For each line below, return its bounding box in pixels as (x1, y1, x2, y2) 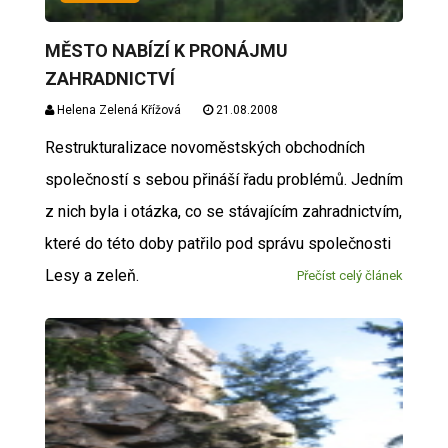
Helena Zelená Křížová (53, 102, 181, 117)
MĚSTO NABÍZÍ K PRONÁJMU (44, 39, 288, 61)
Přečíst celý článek (297, 267, 404, 283)
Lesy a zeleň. (44, 265, 139, 285)
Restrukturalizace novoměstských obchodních (44, 137, 365, 157)
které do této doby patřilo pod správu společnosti (44, 233, 391, 253)
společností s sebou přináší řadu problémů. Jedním (44, 169, 403, 189)
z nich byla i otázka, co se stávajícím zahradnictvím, (44, 201, 402, 221)
